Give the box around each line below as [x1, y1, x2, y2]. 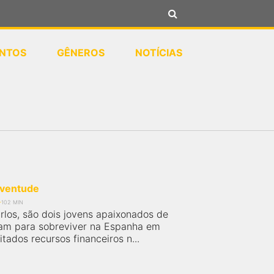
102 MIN [1, 199, 23, 206]
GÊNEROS [57, 46, 105, 59]
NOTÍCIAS [135, 46, 182, 59]
